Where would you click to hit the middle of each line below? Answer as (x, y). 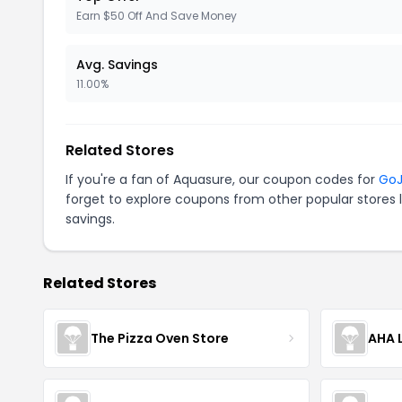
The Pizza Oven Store (160, 338)
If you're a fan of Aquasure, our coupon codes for (222, 179)
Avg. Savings (117, 65)
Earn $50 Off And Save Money (157, 16)
